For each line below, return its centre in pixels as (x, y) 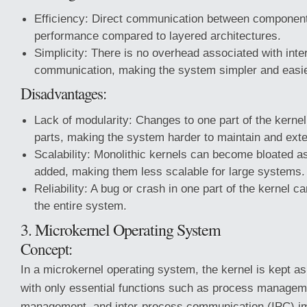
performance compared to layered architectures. (158, 36)
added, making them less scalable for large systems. (170, 171)
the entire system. (81, 206)
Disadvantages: (63, 93)
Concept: (46, 249)
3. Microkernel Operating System (121, 230)
